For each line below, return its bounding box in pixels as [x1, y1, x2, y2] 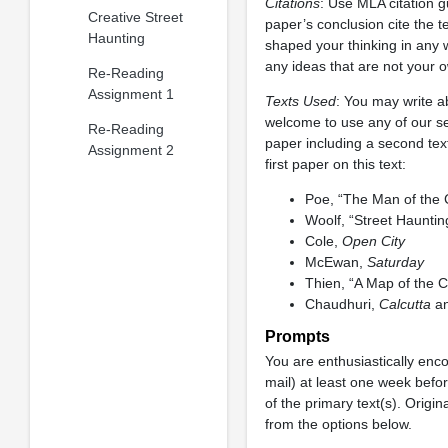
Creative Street [87, 8, 183, 25]
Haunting [87, 29, 145, 46]
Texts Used [264, 93, 336, 109]
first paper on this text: [264, 156, 406, 172]
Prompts [264, 328, 330, 345]
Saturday [366, 254, 424, 270]
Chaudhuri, [304, 296, 379, 312]
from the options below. [264, 416, 412, 432]
